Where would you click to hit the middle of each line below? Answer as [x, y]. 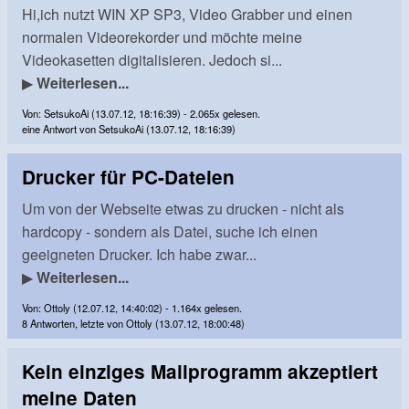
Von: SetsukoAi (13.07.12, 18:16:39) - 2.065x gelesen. [141, 113]
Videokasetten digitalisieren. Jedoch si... [152, 59]
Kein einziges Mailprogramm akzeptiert [200, 371]
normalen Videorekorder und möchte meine [162, 37]
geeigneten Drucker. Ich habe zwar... [139, 254]
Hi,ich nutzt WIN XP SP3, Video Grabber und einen [187, 14]
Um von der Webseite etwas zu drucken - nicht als [183, 208]
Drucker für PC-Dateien [128, 176]
